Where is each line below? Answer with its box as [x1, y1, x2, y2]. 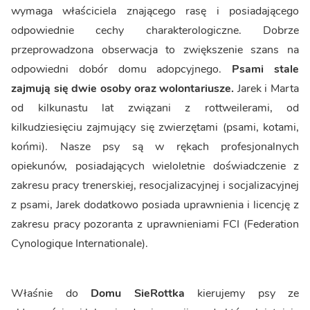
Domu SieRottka [91, 286, 185, 302]
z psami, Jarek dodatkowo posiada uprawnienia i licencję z [11, 197, 299, 213]
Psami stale [232, 62, 300, 77]
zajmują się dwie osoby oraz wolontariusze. [11, 81, 235, 97]
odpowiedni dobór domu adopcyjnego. [11, 62, 232, 77]
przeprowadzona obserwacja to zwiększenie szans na [11, 42, 299, 58]
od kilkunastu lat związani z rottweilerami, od [11, 100, 299, 116]
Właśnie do [11, 286, 91, 302]
